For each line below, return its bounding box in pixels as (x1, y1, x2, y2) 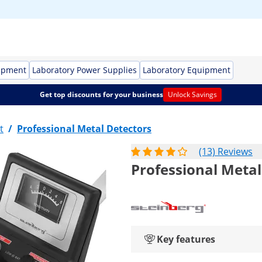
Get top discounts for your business (40, 89, 164, 99)
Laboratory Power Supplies (32, 64, 137, 75)
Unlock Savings (168, 89, 218, 99)
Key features (157, 233, 215, 246)
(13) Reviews (199, 145, 253, 158)
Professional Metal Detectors (17, 122, 151, 135)
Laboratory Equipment (143, 64, 230, 75)
